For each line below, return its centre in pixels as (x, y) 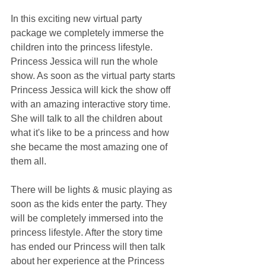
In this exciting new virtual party (77, 19)
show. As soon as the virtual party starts (94, 76)
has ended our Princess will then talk (89, 247)
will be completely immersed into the (88, 218)
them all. (28, 161)
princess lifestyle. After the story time (88, 232)
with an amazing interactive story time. (92, 104)
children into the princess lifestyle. (83, 47)
